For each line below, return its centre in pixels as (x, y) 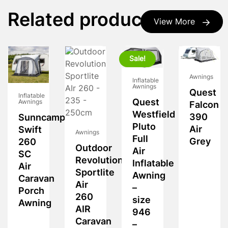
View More (174, 22)
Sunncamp (42, 119)
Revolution (99, 161)
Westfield (154, 115)
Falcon (204, 105)
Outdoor (94, 149)
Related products (83, 21)
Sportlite (95, 173)
